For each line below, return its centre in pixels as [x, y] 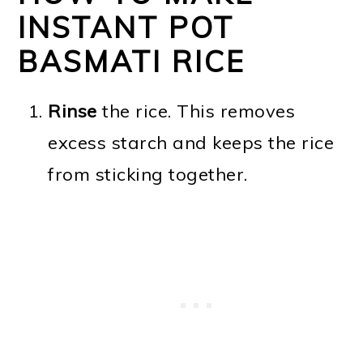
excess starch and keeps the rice [191, 142]
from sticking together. [148, 174]
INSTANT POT [126, 27]
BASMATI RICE [132, 61]
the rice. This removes [196, 111]
